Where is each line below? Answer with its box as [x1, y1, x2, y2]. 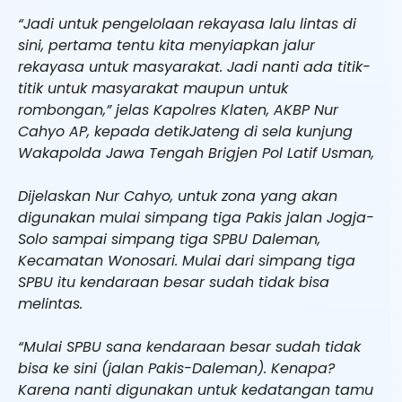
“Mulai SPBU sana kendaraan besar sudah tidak [18, 336, 361, 357]
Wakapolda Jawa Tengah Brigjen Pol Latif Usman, [18, 142, 374, 163]
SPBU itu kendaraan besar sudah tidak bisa [18, 271, 329, 293]
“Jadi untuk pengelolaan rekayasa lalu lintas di [18, 13, 356, 34]
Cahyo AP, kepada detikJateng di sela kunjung [18, 120, 353, 142]
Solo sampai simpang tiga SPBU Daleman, [18, 228, 320, 249]
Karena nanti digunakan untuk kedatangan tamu [18, 379, 373, 400]
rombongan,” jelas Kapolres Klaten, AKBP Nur [18, 99, 338, 120]
